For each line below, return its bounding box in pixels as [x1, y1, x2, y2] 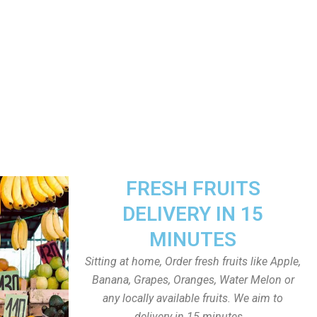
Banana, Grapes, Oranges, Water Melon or [91, 273, 294, 287]
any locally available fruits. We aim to [103, 292, 283, 305]
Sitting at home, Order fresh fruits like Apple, [85, 255, 301, 268]
